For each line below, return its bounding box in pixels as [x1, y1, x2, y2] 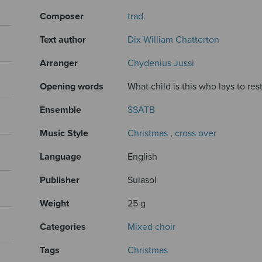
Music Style [40, 127, 89, 139]
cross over [175, 127, 217, 139]
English [127, 150, 158, 163]
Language [40, 150, 82, 163]
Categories [40, 220, 87, 233]
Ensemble [40, 104, 82, 116]
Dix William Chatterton [127, 33, 220, 46]
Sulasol [127, 174, 157, 186]
